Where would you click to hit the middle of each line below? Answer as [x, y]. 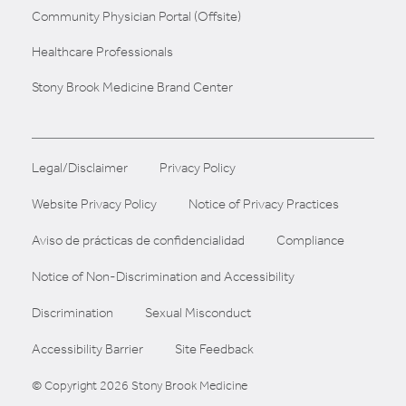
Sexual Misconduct [198, 312]
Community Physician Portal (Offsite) [136, 16]
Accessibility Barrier [87, 348]
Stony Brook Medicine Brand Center [132, 87]
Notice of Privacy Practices [264, 203]
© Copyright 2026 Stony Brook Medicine [140, 385]
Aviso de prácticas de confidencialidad [138, 240]
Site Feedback [214, 348]
